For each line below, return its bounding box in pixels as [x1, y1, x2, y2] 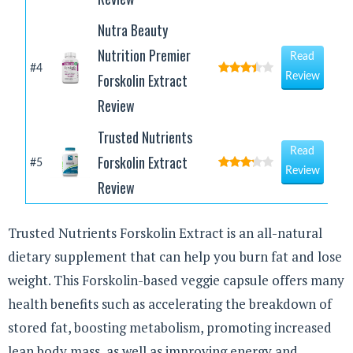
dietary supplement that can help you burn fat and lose [8, 247, 342, 266]
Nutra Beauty [97, 20, 168, 41]
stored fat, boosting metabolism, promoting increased [8, 318, 332, 337]
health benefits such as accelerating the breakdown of [8, 295, 332, 314]
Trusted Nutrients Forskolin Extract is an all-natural [8, 224, 322, 243]
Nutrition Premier [97, 45, 191, 66]
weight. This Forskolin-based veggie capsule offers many [8, 271, 344, 290]
